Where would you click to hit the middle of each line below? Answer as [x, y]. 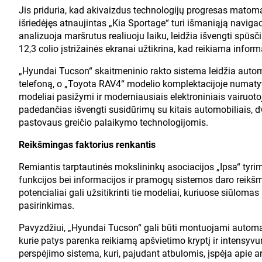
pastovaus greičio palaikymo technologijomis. [113, 122]
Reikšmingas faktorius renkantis [87, 144]
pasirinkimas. [46, 205]
